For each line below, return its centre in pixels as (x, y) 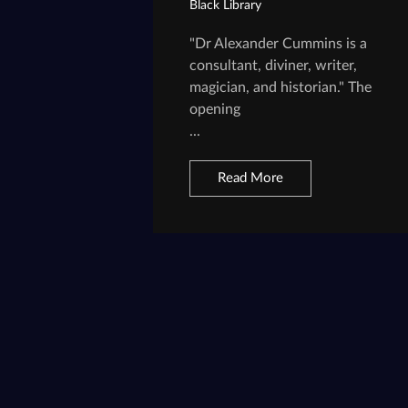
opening (215, 110)
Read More (251, 178)
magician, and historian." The (281, 88)
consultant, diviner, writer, (274, 66)
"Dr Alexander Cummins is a (279, 44)
